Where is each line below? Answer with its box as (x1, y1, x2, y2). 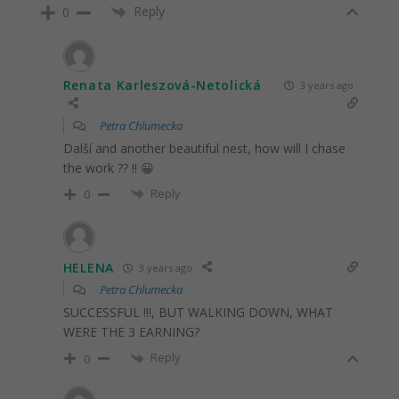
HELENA (62, 258, 114, 276)
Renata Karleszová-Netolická (62, 76, 262, 94)
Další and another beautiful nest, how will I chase (62, 139, 346, 157)
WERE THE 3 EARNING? (62, 323, 199, 341)
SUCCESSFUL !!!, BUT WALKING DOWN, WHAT (62, 304, 333, 322)
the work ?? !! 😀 (62, 159, 154, 176)
